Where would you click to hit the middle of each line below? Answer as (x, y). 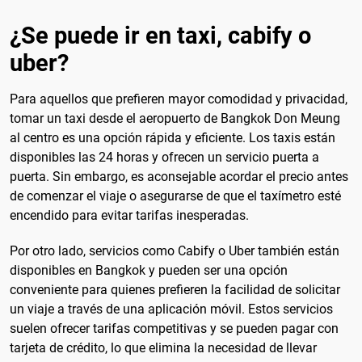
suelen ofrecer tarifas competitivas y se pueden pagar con (174, 328)
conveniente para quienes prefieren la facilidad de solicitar (175, 289)
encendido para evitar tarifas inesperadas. (129, 216)
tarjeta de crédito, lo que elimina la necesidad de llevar (163, 347)
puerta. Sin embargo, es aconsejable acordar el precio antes (179, 177)
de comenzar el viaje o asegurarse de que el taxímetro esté (175, 196)
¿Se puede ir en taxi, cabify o (160, 36)
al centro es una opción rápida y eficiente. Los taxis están (173, 138)
